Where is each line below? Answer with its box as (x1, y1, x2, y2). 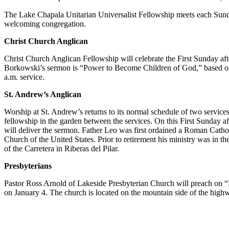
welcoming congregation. (4, 19, 86, 28)
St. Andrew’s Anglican (4, 89, 81, 99)
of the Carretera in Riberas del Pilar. (4, 144, 119, 153)
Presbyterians (4, 161, 52, 170)
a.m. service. (4, 72, 44, 81)
